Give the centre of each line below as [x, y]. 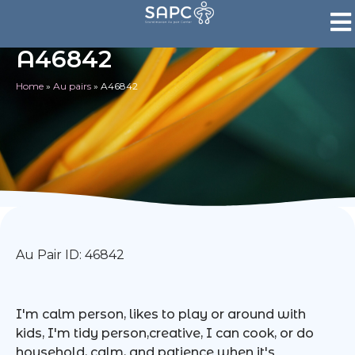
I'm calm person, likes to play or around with [161, 314]
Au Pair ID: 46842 [70, 255]
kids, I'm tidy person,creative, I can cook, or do [165, 333]
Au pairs [72, 86]
